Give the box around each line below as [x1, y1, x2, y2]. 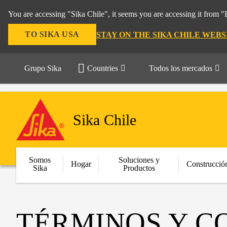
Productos [123, 164, 155, 172]
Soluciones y [118, 156, 160, 164]
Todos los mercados [149, 64, 212, 72]
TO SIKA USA [25, 30, 80, 39]
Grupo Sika [24, 64, 61, 72]
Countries [87, 64, 118, 72]
